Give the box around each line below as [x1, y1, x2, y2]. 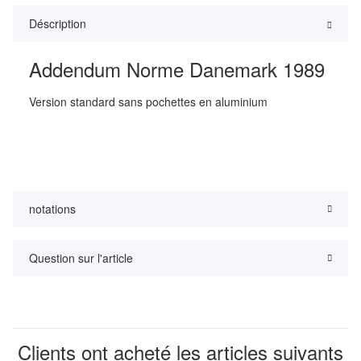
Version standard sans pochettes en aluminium [29, 93, 268, 110]
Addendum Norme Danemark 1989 [29, 55, 325, 84]
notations [29, 201, 76, 218]
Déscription [29, 15, 86, 32]
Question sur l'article [29, 250, 133, 267]
